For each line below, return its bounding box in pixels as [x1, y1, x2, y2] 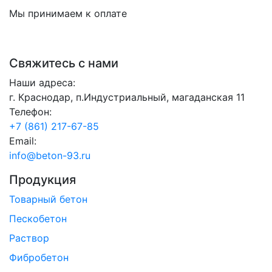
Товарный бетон [9, 192, 87, 205]
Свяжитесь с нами [9, 55, 118, 70]
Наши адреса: [9, 76, 75, 89]
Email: [9, 134, 36, 147]
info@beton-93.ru [9, 149, 90, 161]
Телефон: [9, 105, 52, 118]
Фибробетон [9, 251, 69, 263]
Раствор [9, 231, 49, 244]
